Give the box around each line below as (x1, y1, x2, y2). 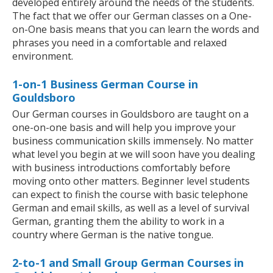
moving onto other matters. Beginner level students (12, 174, 250, 188)
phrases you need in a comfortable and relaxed (12, 36, 227, 50)
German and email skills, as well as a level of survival (12, 201, 249, 215)
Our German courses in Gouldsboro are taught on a (12, 107, 249, 121)
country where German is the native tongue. (12, 228, 213, 242)
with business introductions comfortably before (12, 161, 230, 175)
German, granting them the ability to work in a (12, 214, 224, 229)
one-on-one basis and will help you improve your (12, 121, 236, 135)
